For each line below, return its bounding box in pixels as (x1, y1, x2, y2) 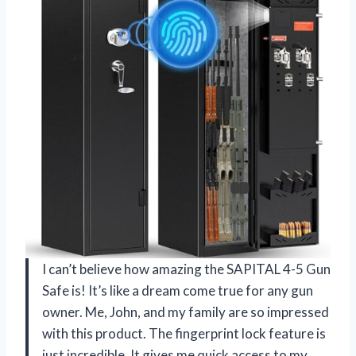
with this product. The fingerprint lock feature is (42, 324, 326, 342)
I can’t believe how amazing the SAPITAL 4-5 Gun (42, 260, 331, 277)
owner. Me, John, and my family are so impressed (42, 303, 329, 320)
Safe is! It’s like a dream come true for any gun (42, 281, 313, 299)
